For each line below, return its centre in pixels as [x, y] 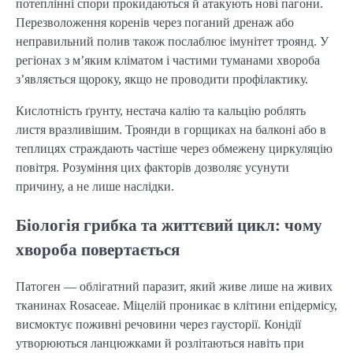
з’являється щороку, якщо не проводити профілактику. [162, 79]
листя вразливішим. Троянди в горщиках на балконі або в [171, 129]
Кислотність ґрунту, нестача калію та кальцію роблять [161, 110]
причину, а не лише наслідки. [95, 186]
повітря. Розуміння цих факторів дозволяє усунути [152, 167]
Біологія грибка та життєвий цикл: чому [169, 225]
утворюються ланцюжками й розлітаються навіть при [160, 344]
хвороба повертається [98, 249]
